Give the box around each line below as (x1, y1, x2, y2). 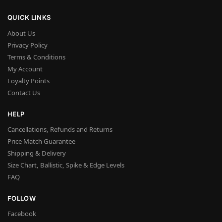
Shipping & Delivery (7, 149, 66, 158)
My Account (7, 64, 43, 73)
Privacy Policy (7, 40, 48, 50)
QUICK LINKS (7, 13, 51, 22)
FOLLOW (7, 194, 36, 202)
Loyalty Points (7, 76, 50, 85)
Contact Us (7, 88, 40, 97)
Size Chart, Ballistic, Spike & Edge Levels (7, 161, 124, 170)
